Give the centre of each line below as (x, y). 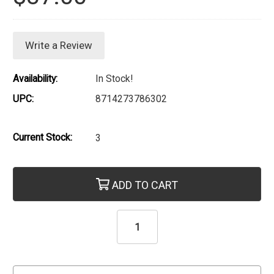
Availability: (35, 79)
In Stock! (114, 79)
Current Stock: (43, 138)
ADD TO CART (144, 185)
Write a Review (59, 46)
